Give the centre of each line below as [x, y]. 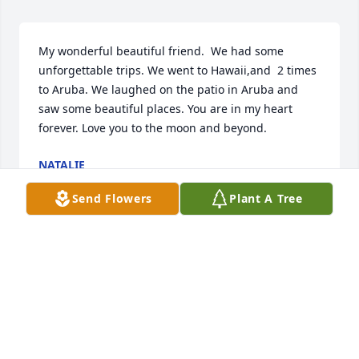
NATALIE [62, 164]
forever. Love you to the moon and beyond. [153, 127]
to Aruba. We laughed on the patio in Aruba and [168, 89]
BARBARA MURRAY [91, 297]
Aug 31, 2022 [73, 180]
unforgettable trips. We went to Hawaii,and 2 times [177, 70]
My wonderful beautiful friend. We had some [161, 50]
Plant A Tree [266, 198]
